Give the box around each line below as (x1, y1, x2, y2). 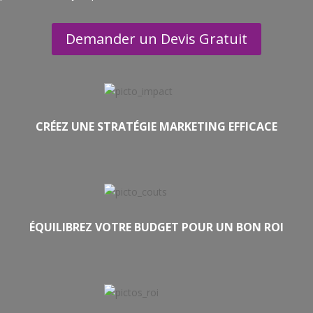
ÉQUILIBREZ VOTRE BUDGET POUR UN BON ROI (29, 219, 284, 235)
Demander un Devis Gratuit (66, 29, 247, 48)
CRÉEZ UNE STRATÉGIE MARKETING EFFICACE (36, 119, 277, 134)
